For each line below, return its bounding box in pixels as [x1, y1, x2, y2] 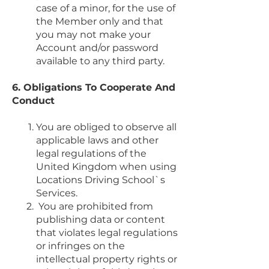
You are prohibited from [38, 200, 153, 212]
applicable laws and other [36, 134, 159, 146]
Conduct [12, 94, 55, 106]
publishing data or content [36, 213, 165, 225]
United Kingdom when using [36, 160, 177, 172]
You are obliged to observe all [36, 121, 177, 133]
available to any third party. [36, 55, 165, 67]
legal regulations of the [36, 147, 147, 159]
